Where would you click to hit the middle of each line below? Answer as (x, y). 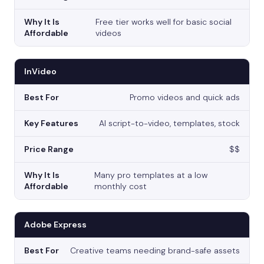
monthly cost (121, 187)
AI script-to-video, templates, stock (169, 123)
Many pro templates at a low (151, 175)
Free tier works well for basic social (164, 22)
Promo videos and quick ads (185, 98)
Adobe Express (55, 225)
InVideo (40, 72)
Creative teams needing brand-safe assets (155, 251)
